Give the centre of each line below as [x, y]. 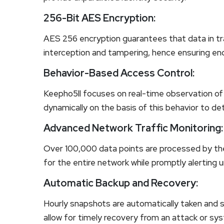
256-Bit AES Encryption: [99, 18]
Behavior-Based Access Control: [119, 73]
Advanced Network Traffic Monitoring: [133, 128]
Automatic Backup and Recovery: [121, 183]
